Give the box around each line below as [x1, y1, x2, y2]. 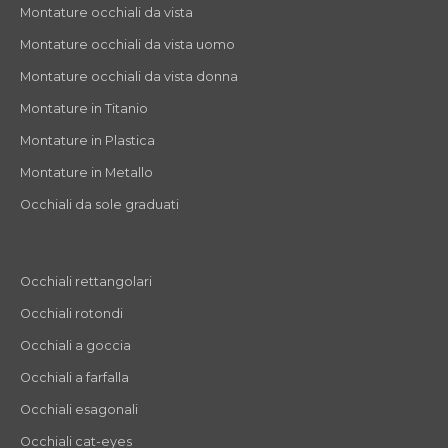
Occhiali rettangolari [20, 273, 152, 289]
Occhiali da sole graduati [20, 196, 179, 212]
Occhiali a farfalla [20, 369, 129, 385]
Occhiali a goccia [20, 337, 131, 353]
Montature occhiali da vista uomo [20, 36, 235, 52]
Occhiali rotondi [20, 305, 123, 321]
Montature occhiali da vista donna [20, 68, 238, 84]
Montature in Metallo [20, 164, 153, 180]
